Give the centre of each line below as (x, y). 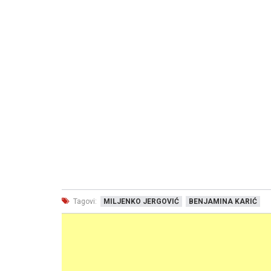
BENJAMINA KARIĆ (223, 201)
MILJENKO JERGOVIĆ (141, 201)
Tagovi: (84, 201)
